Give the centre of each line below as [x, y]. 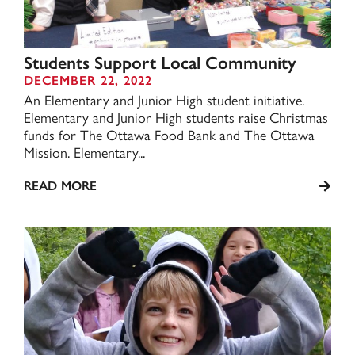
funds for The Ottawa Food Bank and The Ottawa [169, 134]
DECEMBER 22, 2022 [88, 80]
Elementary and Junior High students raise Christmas [176, 117]
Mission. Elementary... [84, 152]
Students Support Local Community [160, 63]
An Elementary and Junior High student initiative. [164, 99]
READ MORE [60, 186]
